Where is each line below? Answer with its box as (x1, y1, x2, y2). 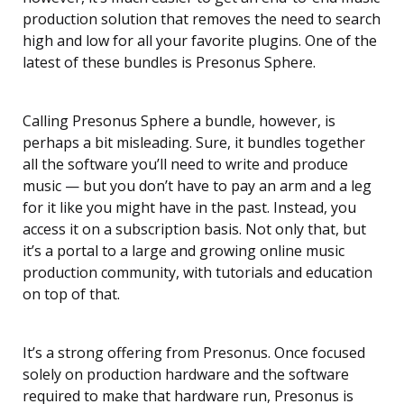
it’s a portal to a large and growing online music (23, 241, 344, 261)
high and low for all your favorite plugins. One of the (23, 31, 377, 50)
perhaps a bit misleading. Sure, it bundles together (23, 133, 365, 152)
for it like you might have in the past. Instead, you (23, 197, 356, 217)
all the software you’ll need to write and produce (23, 154, 348, 174)
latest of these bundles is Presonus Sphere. (23, 52, 316, 72)
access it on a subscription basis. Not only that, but (23, 219, 366, 239)
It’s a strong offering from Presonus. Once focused (23, 343, 365, 363)
